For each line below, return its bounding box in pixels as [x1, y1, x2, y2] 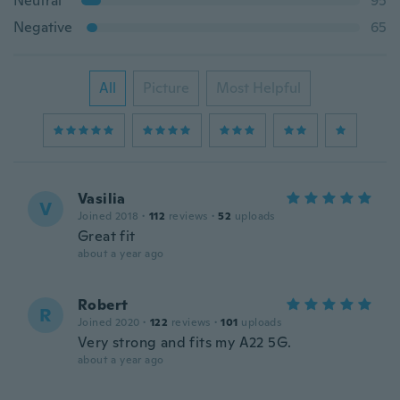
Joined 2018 [78, 209, 139, 223]
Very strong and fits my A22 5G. [78, 333, 292, 352]
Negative [13, 18, 72, 37]
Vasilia [78, 189, 126, 208]
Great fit [78, 227, 136, 246]
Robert [78, 296, 129, 314]
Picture [143, 79, 189, 97]
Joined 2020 [78, 315, 140, 329]
